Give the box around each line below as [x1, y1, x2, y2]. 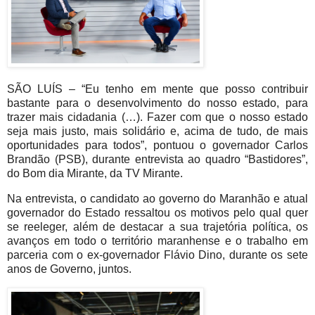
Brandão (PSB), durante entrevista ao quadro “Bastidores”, [7, 153, 308, 166]
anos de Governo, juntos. [7, 263, 131, 276]
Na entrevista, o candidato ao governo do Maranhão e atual [7, 193, 308, 205]
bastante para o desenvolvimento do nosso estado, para [7, 97, 308, 110]
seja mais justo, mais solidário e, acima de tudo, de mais [7, 125, 308, 138]
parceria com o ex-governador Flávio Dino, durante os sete [7, 249, 308, 262]
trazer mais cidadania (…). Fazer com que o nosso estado [7, 111, 308, 124]
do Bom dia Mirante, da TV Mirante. [7, 167, 183, 180]
